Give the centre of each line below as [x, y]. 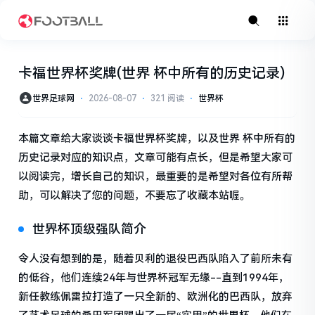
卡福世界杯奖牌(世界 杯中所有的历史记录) [152, 73]
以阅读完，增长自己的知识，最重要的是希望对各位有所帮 [156, 177]
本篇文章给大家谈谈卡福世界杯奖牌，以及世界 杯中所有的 [157, 139]
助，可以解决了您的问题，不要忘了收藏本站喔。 [135, 196]
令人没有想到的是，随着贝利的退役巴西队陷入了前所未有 [156, 259]
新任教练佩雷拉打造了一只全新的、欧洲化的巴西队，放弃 [156, 297]
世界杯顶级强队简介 [90, 229]
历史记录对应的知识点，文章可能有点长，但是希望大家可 [156, 158]
